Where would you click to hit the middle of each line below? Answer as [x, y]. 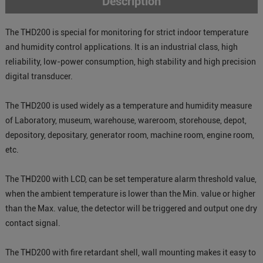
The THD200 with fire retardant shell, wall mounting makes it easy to [130, 252]
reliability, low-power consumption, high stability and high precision [130, 62]
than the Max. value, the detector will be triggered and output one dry [131, 208]
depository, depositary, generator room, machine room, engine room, [129, 135]
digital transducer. [41, 76]
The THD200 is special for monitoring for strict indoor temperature [127, 32]
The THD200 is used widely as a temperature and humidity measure [128, 106]
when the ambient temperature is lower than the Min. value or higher [130, 194]
